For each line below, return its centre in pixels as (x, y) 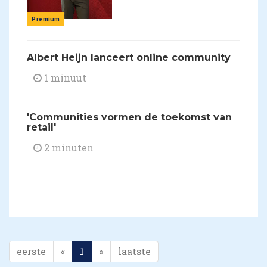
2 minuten (68, 148)
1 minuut (64, 78)
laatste (134, 252)
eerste (31, 252)
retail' (41, 128)
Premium (46, 19)
